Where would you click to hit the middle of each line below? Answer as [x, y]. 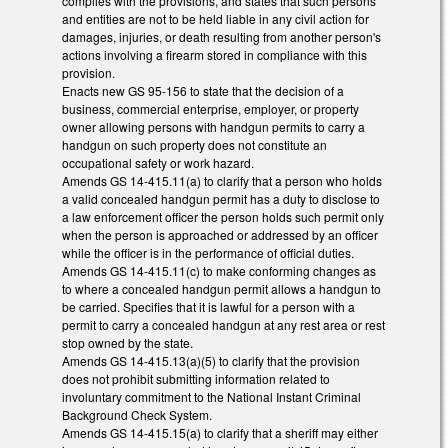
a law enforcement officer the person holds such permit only [223, 217]
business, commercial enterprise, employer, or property [210, 109]
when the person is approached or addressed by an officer [220, 235]
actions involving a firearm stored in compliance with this [214, 55]
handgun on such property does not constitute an [194, 145]
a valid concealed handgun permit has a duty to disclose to [221, 199]
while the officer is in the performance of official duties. [208, 253]
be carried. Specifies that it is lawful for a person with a [208, 307]
